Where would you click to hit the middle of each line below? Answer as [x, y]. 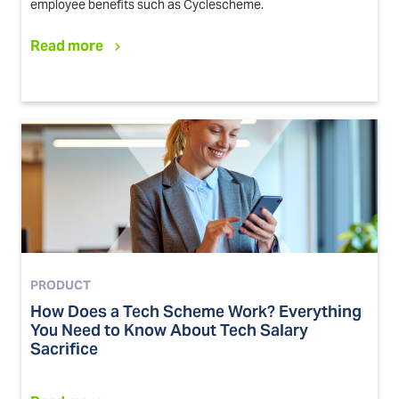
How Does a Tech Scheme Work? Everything [196, 311]
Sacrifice [64, 348]
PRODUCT [61, 285]
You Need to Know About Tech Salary [169, 330]
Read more [67, 45]
